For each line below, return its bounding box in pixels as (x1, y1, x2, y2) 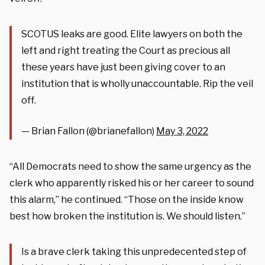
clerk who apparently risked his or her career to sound (9, 177, 254, 189)
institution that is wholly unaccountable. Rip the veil (21, 77, 253, 89)
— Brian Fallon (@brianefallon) (21, 125, 156, 137)
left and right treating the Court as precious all (21, 44, 230, 56)
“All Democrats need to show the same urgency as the (9, 160, 251, 172)
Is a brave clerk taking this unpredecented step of (21, 245, 247, 257)
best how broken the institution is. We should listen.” (9, 210, 245, 222)
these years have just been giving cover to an (21, 61, 225, 73)
